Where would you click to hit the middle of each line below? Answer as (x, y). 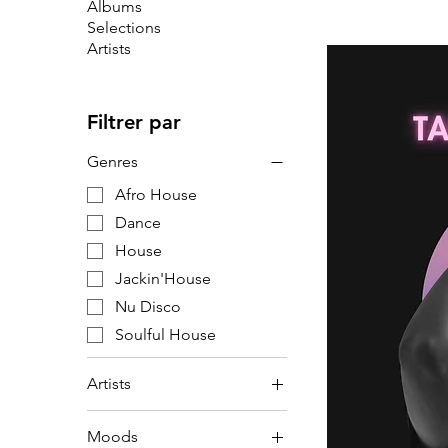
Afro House (156, 195)
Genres (113, 161)
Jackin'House (163, 279)
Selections (124, 27)
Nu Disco (148, 307)
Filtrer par (134, 122)
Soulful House (166, 335)
